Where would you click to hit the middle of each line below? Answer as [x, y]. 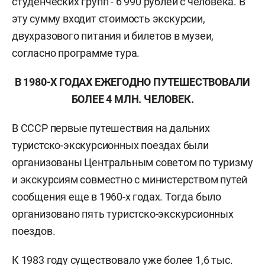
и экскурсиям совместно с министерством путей [130, 180]
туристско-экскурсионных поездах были [110, 145]
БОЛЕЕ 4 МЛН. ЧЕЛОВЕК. [132, 99]
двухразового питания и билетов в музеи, [113, 36]
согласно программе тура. [76, 53]
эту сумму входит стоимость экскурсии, [109, 19]
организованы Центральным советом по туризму [132, 162]
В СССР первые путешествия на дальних [111, 128]
